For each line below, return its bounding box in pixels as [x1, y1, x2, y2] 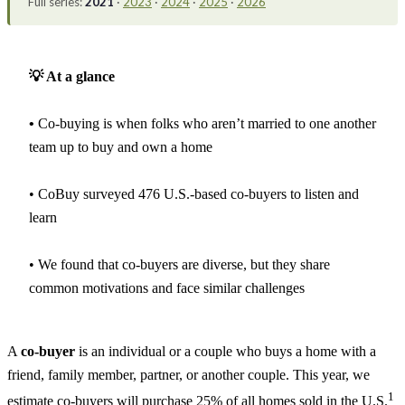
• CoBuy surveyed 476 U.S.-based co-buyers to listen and [29, 185, 359, 202]
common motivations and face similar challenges [29, 279, 305, 296]
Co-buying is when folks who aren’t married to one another [38, 115, 376, 131]
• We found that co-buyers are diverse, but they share [29, 256, 330, 272]
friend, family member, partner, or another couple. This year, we [7, 366, 370, 382]
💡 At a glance [29, 68, 115, 84]
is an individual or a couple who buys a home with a [75, 343, 376, 359]
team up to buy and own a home [29, 138, 212, 155]
